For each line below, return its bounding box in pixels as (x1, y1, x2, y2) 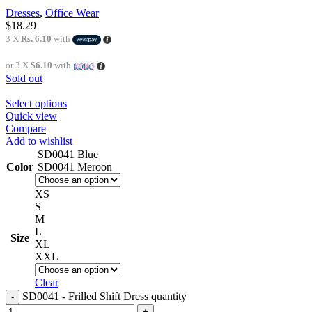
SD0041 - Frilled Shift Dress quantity (22, 290, 187, 302)
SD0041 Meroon (38, 160, 112, 173)
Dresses (6, 6, 40, 19)
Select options (6, 97, 67, 109)
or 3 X (6, 59, 31, 70)
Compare (6, 122, 46, 134)
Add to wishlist (6, 134, 72, 147)
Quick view (6, 109, 57, 122)
